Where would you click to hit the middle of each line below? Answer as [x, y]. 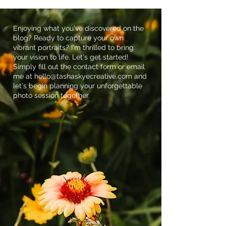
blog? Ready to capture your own [68, 38]
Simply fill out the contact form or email [79, 67]
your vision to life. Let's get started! [71, 57]
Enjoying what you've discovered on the [78, 29]
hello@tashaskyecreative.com [83, 76]
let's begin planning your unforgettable [78, 86]
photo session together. [51, 96]
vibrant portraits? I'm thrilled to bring [73, 48]
